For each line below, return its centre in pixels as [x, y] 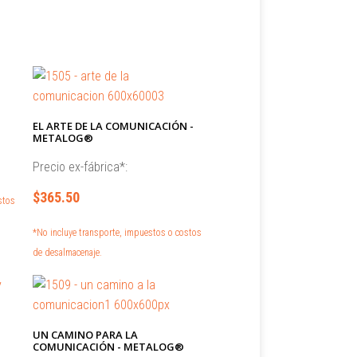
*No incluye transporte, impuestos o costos [117, 233]
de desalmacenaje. [67, 253]
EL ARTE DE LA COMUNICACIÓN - [113, 126]
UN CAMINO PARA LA [85, 335]
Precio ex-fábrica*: [80, 167]
